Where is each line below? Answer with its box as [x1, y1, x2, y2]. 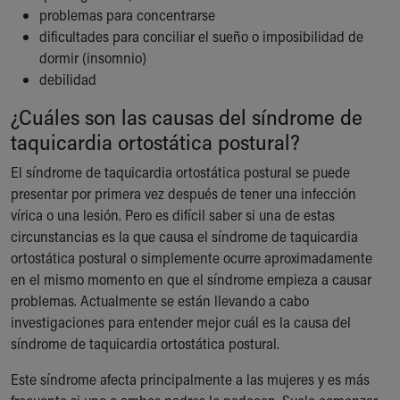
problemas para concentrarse [39, 5, 215, 24]
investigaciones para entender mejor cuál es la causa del [11, 312, 351, 331]
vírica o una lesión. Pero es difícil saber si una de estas [11, 205, 335, 224]
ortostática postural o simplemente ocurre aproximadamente [11, 248, 372, 267]
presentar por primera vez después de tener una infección [11, 184, 356, 203]
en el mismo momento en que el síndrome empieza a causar [11, 270, 371, 288]
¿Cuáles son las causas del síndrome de [11, 103, 362, 130]
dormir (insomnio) [39, 48, 146, 67]
